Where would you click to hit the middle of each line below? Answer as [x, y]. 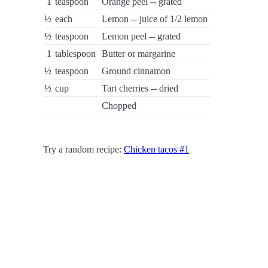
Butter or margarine [138, 54]
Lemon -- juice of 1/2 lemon [155, 19]
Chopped [119, 106]
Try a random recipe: [83, 149]
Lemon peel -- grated [141, 36]
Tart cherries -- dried [140, 88]
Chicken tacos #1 [156, 149]
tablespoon [75, 54]
